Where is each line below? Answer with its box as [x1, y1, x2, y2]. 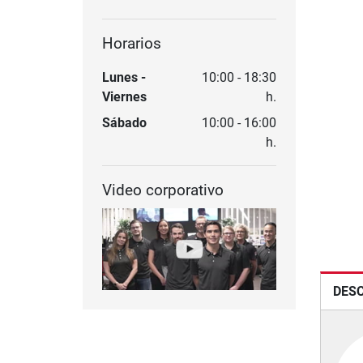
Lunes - [102, 70, 146, 86]
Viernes [102, 89, 147, 105]
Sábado [102, 115, 147, 131]
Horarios [102, 34, 161, 53]
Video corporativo [102, 181, 224, 200]
